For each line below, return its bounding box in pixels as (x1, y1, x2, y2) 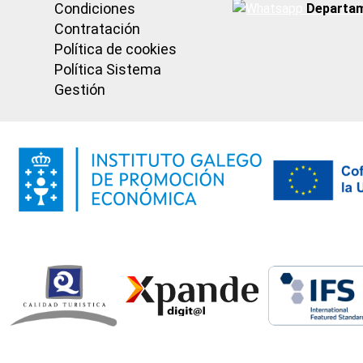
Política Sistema (54, 60, 162, 78)
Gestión (54, 80, 106, 98)
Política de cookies (54, 40, 177, 58)
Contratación (54, 19, 141, 37)
